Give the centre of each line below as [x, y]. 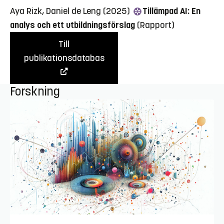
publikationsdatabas [64, 58]
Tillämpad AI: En [171, 11]
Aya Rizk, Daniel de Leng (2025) [71, 11]
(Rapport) [156, 25]
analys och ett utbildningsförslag [72, 25]
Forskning [35, 92]
